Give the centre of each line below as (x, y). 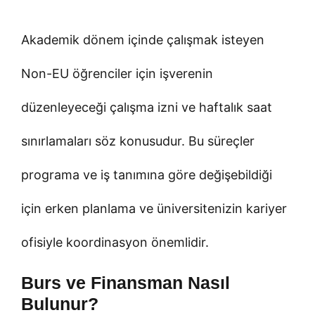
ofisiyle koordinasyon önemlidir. (115, 242)
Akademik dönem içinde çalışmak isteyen (143, 39)
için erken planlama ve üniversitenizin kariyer (154, 208)
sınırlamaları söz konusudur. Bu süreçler (138, 141)
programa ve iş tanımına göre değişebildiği (147, 174)
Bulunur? (60, 303)
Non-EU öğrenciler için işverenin (117, 73)
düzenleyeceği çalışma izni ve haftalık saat (147, 107)
